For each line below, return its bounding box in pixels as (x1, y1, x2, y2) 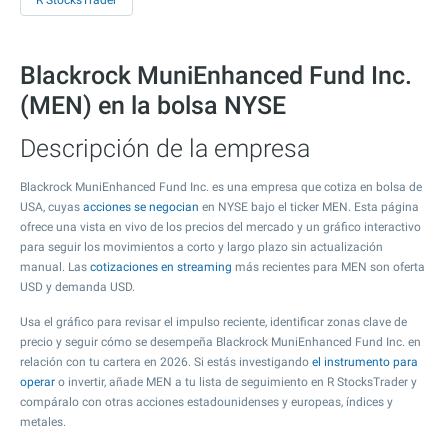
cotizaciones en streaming (90, 260, 232, 274)
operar (20, 375, 55, 389)
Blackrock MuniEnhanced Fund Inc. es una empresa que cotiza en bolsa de (20, 180, 422, 194)
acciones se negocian (83, 200, 199, 214)
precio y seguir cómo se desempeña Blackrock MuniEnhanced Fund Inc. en (20, 335, 421, 349)
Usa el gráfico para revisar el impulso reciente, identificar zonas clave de (20, 315, 407, 329)
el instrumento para (312, 355, 418, 369)
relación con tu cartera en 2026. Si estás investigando (20, 355, 312, 369)
